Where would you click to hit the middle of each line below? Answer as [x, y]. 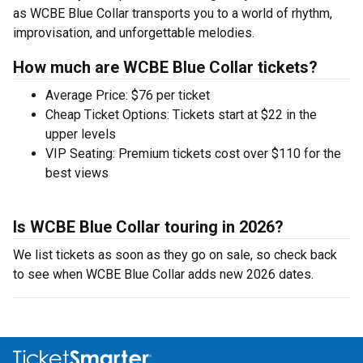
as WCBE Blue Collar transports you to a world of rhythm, [173, 13]
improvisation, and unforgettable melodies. [134, 33]
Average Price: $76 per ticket [128, 95]
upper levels [81, 134]
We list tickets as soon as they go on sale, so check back [175, 255]
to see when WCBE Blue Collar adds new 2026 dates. [163, 274]
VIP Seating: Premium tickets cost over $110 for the [193, 154]
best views [77, 173]
